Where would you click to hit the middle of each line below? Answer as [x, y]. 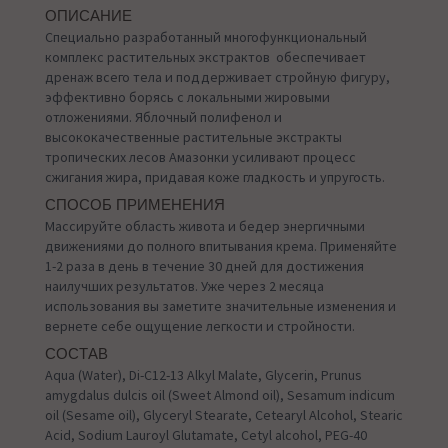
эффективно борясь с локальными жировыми [187, 97]
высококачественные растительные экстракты [193, 137]
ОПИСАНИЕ [88, 16]
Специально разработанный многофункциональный [206, 37]
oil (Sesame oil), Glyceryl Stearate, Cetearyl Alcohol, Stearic [224, 415]
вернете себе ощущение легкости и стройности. [200, 326]
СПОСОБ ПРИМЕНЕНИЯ [135, 205]
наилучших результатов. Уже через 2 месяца [184, 286]
